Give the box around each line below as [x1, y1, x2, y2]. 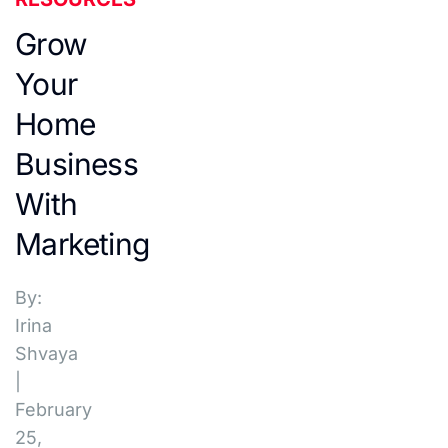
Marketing [15, 226, 150, 262]
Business [15, 146, 139, 182]
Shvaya [15, 343, 78, 364]
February [15, 399, 92, 420]
